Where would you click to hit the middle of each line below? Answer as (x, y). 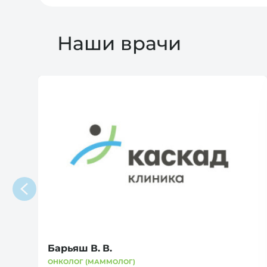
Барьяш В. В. (80, 248)
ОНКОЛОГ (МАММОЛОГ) (91, 261)
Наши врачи (119, 44)
